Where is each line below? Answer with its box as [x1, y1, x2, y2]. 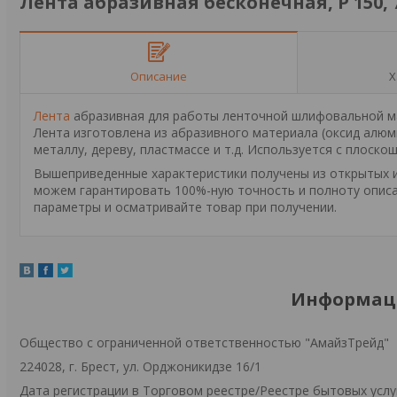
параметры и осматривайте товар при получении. [34, 198, 337, 215]
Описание [130, 67, 187, 84]
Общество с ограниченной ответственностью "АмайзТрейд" [19, 334, 389, 351]
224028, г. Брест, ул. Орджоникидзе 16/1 [19, 358, 261, 375]
